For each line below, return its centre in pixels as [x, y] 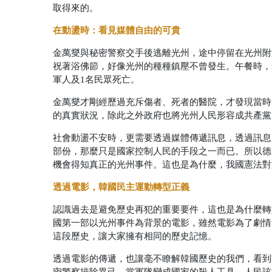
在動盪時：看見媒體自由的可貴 [117, 30]
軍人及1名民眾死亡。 [96, 79]
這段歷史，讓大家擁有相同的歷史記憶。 [135, 236]
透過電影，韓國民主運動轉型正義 [121, 186]
